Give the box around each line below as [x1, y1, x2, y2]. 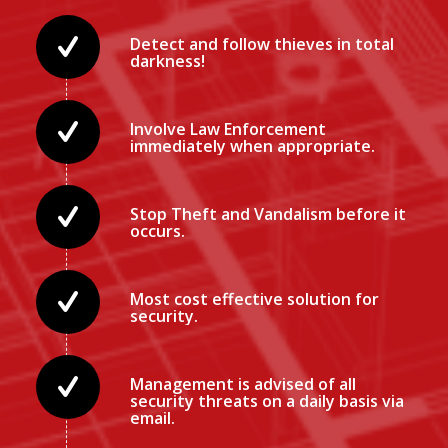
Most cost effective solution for [129, 287, 379, 310]
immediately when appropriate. [129, 134, 375, 157]
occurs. [129, 219, 185, 242]
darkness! [129, 49, 205, 72]
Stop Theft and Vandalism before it [129, 202, 406, 225]
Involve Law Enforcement [129, 117, 326, 140]
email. [129, 406, 175, 429]
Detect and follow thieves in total [129, 32, 394, 55]
